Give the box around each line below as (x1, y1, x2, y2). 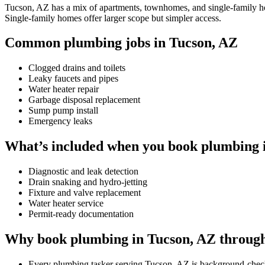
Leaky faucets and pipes (28, 73, 118, 84)
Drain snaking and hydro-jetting (28, 177, 147, 188)
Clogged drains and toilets (28, 63, 125, 73)
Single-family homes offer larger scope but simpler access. (5, 12, 221, 23)
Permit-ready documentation (28, 209, 134, 219)
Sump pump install (28, 105, 98, 116)
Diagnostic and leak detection (28, 166, 138, 177)
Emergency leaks (28, 116, 92, 127)
